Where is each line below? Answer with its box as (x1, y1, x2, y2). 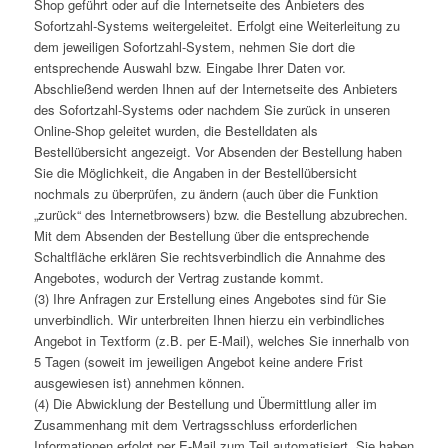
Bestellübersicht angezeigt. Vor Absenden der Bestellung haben (33, 142, 402, 162)
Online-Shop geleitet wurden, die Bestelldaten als (33, 121, 318, 141)
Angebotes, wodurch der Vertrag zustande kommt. (33, 268, 324, 288)
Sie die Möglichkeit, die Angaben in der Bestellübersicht (33, 163, 357, 183)
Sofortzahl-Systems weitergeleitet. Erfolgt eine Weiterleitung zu (33, 16, 400, 36)
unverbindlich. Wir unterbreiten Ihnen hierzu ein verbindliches (33, 310, 385, 330)
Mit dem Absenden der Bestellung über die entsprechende (33, 226, 369, 246)
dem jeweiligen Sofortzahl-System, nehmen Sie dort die (33, 37, 355, 57)
